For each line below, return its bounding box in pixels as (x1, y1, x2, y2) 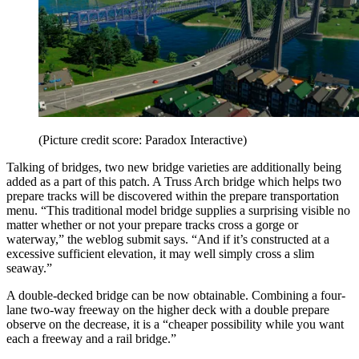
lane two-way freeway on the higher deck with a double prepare (6, 302, 329, 317)
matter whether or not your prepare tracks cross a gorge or (6, 217, 298, 232)
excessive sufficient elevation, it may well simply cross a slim (6, 246, 314, 260)
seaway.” (6, 260, 52, 275)
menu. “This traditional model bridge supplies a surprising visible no (6, 203, 350, 217)
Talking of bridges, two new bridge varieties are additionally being (6, 159, 341, 174)
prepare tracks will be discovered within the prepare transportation (6, 188, 339, 203)
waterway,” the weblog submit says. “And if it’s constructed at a (6, 232, 329, 246)
